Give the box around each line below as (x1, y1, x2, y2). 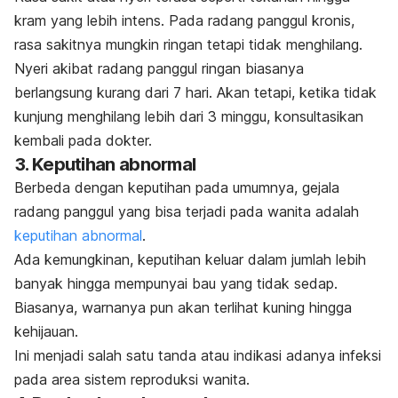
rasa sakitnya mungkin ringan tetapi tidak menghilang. (14, 35, 362, 53)
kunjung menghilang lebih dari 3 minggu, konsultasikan (14, 107, 363, 125)
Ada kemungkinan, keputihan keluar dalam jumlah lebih (14, 250, 366, 268)
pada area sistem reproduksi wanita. (14, 370, 250, 388)
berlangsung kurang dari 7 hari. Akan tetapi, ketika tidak (14, 83, 377, 101)
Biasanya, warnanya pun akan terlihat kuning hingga (14, 298, 352, 316)
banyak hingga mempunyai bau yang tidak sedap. (14, 274, 338, 292)
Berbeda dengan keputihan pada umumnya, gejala (14, 178, 339, 196)
